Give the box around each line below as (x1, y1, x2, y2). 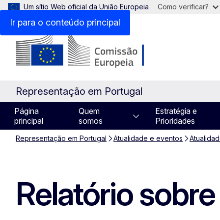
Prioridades (155, 116, 195, 126)
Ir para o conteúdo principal (10, 17, 120, 27)
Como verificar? (158, 2, 209, 11)
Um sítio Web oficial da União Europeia (24, 2, 149, 11)
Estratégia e (155, 106, 197, 116)
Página (14, 106, 39, 116)
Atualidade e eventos (113, 134, 183, 142)
